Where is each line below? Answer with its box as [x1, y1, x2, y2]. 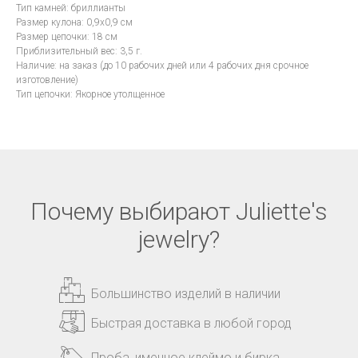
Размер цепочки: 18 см [16, 31, 117, 43]
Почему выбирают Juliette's [30, 197, 328, 226]
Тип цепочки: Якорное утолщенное [16, 89, 165, 101]
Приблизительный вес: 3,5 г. [16, 46, 142, 58]
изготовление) [16, 74, 78, 86]
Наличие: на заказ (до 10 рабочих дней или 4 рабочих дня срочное [16, 60, 308, 72]
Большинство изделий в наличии [91, 286, 280, 302]
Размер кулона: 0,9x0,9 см [16, 17, 133, 29]
